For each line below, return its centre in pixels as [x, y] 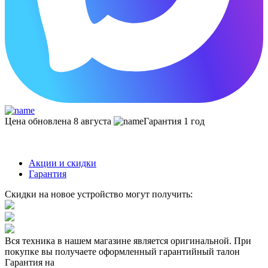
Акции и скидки [63, 163]
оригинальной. [201, 240]
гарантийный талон [200, 251]
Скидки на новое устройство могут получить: [99, 194]
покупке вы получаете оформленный [82, 251]
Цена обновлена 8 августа [58, 121]
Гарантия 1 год [174, 121]
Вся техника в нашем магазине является [88, 240]
